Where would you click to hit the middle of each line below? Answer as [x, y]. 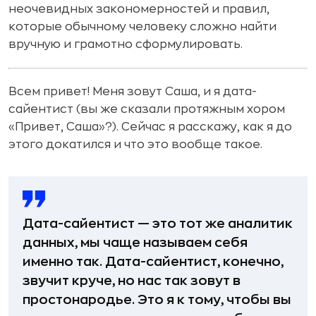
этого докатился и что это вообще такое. [135, 145]
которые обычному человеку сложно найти [142, 27]
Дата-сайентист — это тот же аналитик [158, 224]
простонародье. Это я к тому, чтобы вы [157, 300]
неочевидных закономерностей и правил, [139, 9]
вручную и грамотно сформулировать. [126, 44]
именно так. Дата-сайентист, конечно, [153, 262]
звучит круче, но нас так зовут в [132, 281]
